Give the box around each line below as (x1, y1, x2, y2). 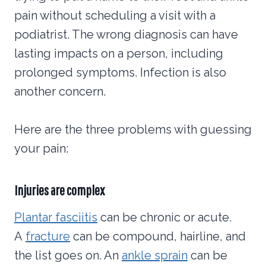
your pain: (14, 141, 68, 156)
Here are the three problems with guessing (14, 122, 252, 137)
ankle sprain (122, 248, 188, 262)
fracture (26, 229, 70, 243)
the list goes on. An (14, 248, 122, 262)
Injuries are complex (14, 181, 104, 198)
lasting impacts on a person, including (14, 46, 223, 61)
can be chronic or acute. (97, 210, 232, 224)
